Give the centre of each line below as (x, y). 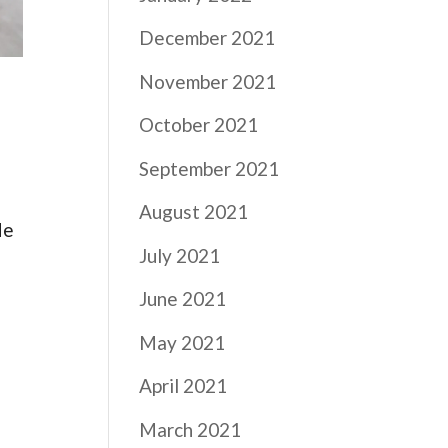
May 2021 (182, 342)
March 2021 (190, 429)
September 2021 (209, 168)
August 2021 (194, 211)
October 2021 (199, 124)
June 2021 (183, 298)
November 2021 (208, 81)
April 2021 (183, 385)
